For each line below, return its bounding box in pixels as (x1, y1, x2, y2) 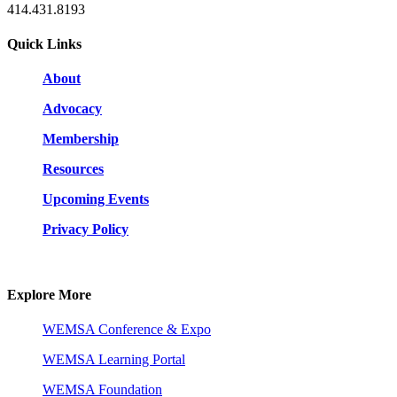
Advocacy (43, 101, 102, 117)
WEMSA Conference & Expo (43, 321, 211, 337)
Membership (43, 131, 119, 147)
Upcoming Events (43, 191, 149, 207)
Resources (43, 161, 104, 177)
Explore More (7, 286, 91, 302)
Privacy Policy (43, 222, 128, 237)
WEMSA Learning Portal (43, 351, 185, 367)
